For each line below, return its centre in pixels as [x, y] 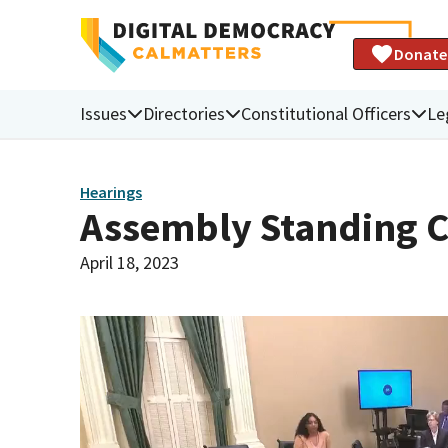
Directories [184, 113]
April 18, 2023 [129, 262]
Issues [103, 113]
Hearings [111, 192]
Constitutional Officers [326, 113]
